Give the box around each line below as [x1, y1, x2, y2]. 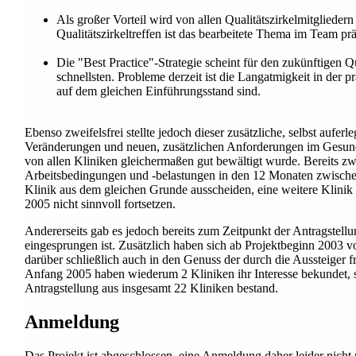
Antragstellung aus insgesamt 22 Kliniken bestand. [25, 281, 278, 296]
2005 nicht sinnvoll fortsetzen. [25, 197, 176, 211]
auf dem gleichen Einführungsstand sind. [56, 84, 261, 99]
